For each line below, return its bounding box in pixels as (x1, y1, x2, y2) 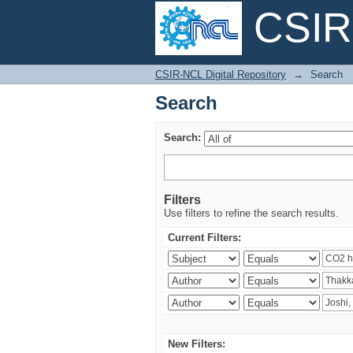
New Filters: (168, 338, 225, 350)
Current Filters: (168, 232, 241, 243)
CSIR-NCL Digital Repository (155, 69, 286, 80)
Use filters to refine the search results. (164, 207, 339, 219)
